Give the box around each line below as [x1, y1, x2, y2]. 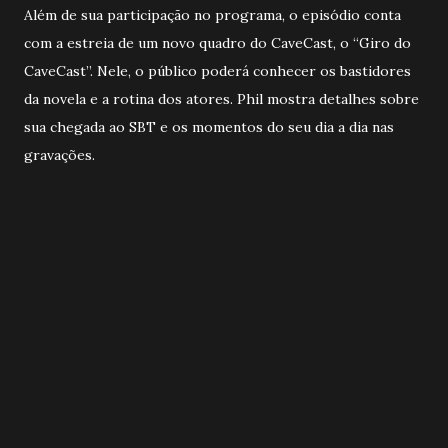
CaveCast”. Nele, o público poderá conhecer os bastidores [24, 61, 411, 80]
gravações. [24, 145, 95, 164]
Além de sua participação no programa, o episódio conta [24, 5, 401, 24]
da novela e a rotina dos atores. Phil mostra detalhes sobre [24, 89, 419, 108]
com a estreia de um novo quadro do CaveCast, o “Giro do [24, 33, 411, 52]
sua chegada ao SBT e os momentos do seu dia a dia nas [24, 117, 394, 136]
